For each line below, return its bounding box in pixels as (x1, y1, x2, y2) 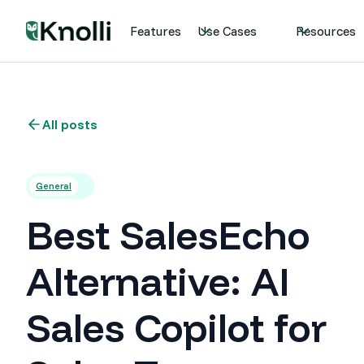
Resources (296, 23, 357, 39)
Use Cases (197, 23, 258, 39)
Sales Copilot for (26, 303, 327, 352)
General (36, 180, 71, 192)
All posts (42, 116, 97, 132)
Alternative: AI (26, 257, 290, 305)
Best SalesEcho (26, 210, 310, 259)
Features (130, 23, 182, 39)
